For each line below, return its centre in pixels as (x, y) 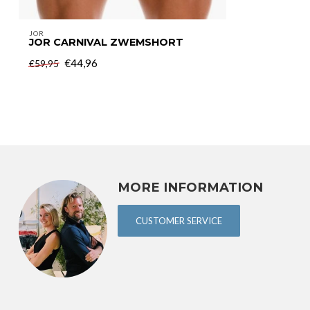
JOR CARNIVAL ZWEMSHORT (106, 42)
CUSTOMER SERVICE (179, 221)
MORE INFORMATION (190, 187)
